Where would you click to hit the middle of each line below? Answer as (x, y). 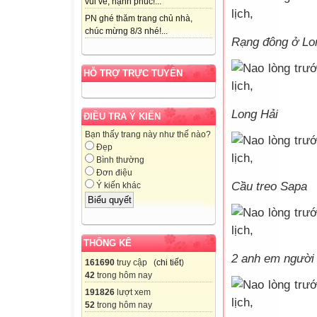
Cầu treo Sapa (269, 186)
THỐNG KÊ (108, 243)
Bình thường (119, 160)
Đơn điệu (113, 173)
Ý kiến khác (117, 186)
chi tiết (169, 262)
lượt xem (133, 292)
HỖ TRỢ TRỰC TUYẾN (133, 74)
